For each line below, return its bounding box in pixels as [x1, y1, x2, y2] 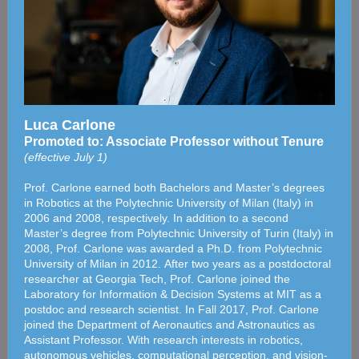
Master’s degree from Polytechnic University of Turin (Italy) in [24, 227, 333, 240]
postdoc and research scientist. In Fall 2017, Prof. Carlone [24, 303, 319, 316]
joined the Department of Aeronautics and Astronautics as [24, 318, 315, 331]
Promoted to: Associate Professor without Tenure [24, 135, 324, 148]
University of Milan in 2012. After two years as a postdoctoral [24, 257, 331, 270]
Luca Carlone [24, 117, 115, 133]
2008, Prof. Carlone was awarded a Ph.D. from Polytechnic [24, 242, 322, 255]
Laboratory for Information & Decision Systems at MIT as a [24, 288, 321, 301]
